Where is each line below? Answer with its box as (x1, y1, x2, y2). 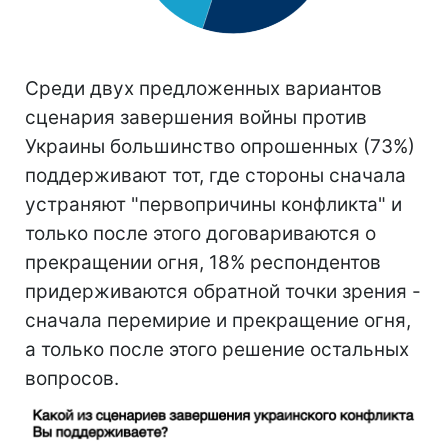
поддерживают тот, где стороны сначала (25, 164, 406, 188)
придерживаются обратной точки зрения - (25, 280, 421, 304)
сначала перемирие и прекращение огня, (25, 309, 411, 333)
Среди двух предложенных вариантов (25, 77, 382, 101)
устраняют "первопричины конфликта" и (25, 193, 402, 217)
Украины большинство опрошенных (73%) (25, 135, 415, 159)
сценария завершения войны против (25, 106, 367, 130)
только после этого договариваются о (25, 222, 376, 246)
